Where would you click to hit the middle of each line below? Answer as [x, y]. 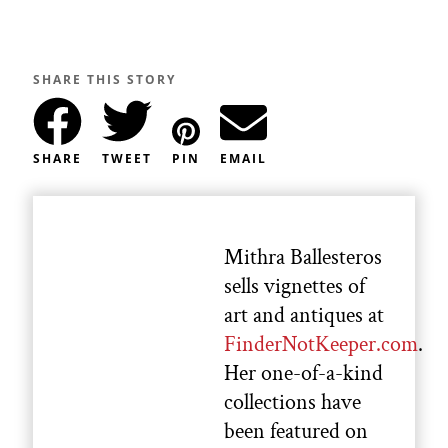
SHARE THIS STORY [104, 80]
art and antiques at [304, 316]
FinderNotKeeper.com [321, 345]
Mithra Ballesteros [303, 258]
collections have [292, 403]
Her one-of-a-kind [303, 374]
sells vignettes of [294, 287]
